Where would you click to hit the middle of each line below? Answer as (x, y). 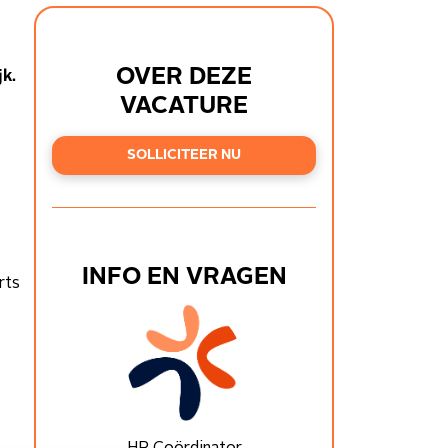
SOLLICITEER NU (184, 155)
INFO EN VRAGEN (184, 278)
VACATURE (184, 106)
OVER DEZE (184, 77)
